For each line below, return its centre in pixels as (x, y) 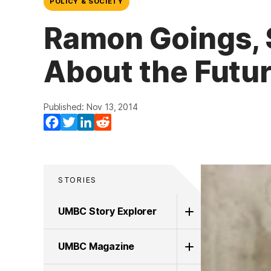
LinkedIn (113, 122)
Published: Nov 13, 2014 (91, 107)
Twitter (93, 122)
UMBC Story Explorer (107, 211)
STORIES (78, 180)
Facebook (83, 122)
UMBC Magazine (96, 246)
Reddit (126, 122)
